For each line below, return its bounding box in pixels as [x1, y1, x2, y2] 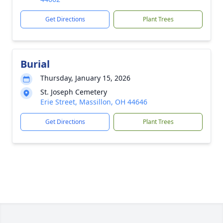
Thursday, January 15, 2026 [40, 73, 130, 83]
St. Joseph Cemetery [40, 87, 107, 97]
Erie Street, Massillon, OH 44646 [40, 97, 147, 107]
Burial [20, 57, 50, 71]
